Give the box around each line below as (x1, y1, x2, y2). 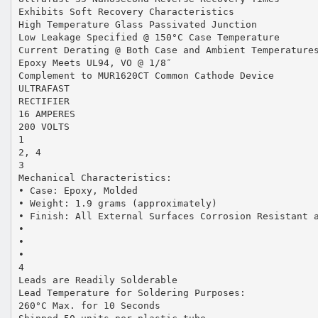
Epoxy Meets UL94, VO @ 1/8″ (18, 57, 172, 68)
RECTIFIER (18, 95, 70, 106)
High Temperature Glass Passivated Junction (18, 18, 257, 30)
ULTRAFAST (18, 82, 70, 94)
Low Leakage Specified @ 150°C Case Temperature (18, 31, 280, 43)
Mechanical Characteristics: (18, 172, 172, 183)
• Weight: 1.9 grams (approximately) (18, 197, 217, 209)
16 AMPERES (18, 108, 75, 119)
